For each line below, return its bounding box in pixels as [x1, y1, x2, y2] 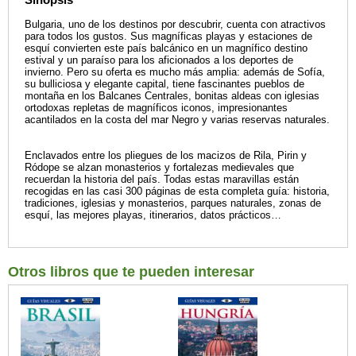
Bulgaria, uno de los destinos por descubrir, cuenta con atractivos [25, 18, 326, 31]
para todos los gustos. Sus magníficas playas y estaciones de [25, 30, 312, 43]
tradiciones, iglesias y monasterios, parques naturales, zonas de [25, 197, 321, 210]
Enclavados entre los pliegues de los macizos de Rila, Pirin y [25, 149, 307, 162]
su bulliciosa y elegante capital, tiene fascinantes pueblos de [25, 78, 304, 91]
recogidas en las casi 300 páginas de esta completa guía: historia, [25, 185, 330, 198]
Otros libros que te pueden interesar [8, 264, 254, 281]
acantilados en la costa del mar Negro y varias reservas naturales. [25, 114, 330, 126]
